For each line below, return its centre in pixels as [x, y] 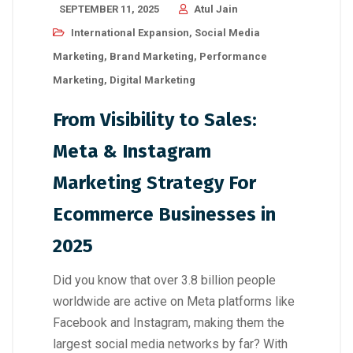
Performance [233, 56]
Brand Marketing [152, 56]
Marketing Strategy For [154, 182]
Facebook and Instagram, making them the [169, 322]
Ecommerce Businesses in [164, 214]
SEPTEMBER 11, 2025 [109, 9]
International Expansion [130, 32]
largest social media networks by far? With [170, 344]
